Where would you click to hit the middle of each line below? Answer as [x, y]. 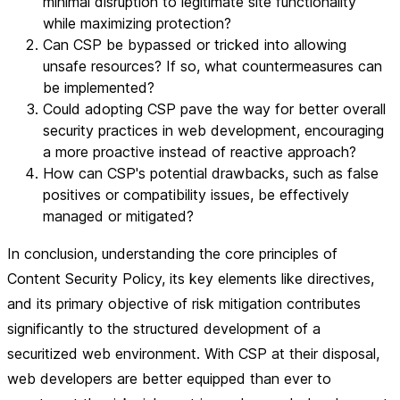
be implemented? [99, 87]
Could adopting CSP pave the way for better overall [214, 109]
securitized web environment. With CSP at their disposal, [193, 354]
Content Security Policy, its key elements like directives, [191, 279]
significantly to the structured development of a [164, 329]
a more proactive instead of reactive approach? [200, 152]
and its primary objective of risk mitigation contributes [184, 304]
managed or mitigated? [118, 216]
